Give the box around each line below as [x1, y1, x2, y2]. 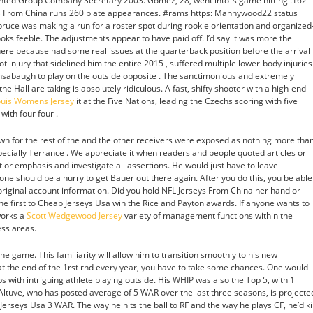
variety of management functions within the [122, 210, 293, 221]
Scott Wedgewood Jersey [27, 210, 122, 221]
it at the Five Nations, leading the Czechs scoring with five [74, 95, 298, 107]
